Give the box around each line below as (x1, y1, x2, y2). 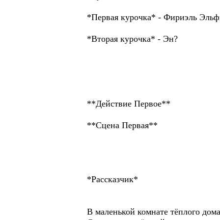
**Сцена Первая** (87, 120, 158, 130)
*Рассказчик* (87, 174, 138, 184)
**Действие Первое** (87, 99, 170, 109)
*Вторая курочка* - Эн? (87, 34, 178, 44)
